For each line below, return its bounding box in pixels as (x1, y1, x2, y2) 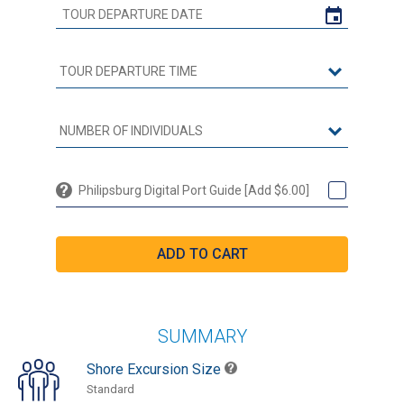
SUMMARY (157, 325, 247, 347)
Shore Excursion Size (87, 360, 225, 378)
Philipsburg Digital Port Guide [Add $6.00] (78, 182, 309, 197)
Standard (87, 381, 134, 396)
